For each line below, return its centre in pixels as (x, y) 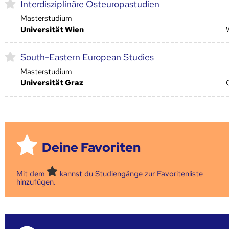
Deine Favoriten (91, 147)
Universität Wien (52, 29)
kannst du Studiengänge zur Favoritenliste (131, 174)
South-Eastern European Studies (87, 57)
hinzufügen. (36, 182)
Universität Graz (52, 83)
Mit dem (32, 174)
